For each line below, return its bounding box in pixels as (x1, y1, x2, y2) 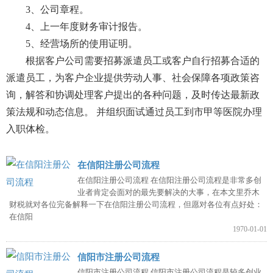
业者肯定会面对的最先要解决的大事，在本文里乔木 (77, 187, 260, 197)
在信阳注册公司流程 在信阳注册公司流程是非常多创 (77, 175, 261, 185)
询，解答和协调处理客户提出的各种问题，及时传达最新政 (6, 89, 260, 100)
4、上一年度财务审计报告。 (6, 21, 147, 32)
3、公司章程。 (6, 4, 89, 15)
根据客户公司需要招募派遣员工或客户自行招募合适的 (6, 55, 260, 66)
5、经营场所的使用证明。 (6, 38, 138, 49)
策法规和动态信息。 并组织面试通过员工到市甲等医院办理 (6, 106, 262, 117)
